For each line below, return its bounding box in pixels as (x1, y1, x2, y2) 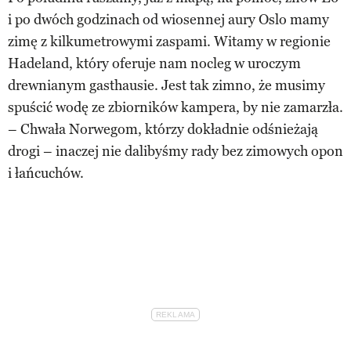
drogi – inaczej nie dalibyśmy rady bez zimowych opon (8, 142, 343, 160)
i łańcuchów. (8, 164, 84, 182)
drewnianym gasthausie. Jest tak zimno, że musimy (8, 76, 325, 94)
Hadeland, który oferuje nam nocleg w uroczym (8, 54, 301, 72)
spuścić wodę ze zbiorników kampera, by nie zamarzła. (8, 98, 343, 116)
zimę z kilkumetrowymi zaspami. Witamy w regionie (8, 32, 331, 50)
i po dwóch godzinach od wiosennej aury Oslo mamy (8, 10, 329, 28)
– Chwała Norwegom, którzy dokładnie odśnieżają (8, 120, 318, 138)
